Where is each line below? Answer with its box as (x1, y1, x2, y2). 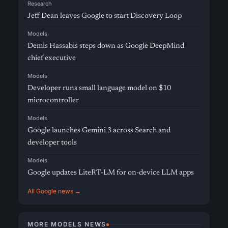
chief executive (27, 54, 76, 62)
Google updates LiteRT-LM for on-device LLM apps (27, 169, 194, 177)
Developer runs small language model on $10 (27, 84, 171, 92)
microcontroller (27, 97, 79, 104)
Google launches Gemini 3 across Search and (27, 127, 170, 134)
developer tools (27, 139, 77, 147)
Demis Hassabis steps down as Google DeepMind (27, 42, 184, 50)
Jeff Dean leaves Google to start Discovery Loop (27, 12, 182, 20)
